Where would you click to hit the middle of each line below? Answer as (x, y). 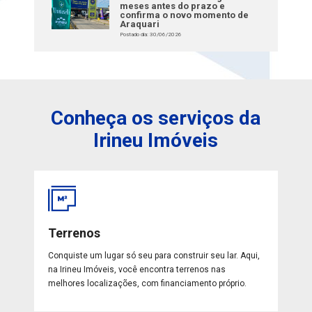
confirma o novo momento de (185, 15)
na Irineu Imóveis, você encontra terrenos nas (137, 269)
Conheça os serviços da (156, 118)
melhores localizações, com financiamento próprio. (148, 283)
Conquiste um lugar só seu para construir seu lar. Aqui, (154, 255)
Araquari (140, 24)
